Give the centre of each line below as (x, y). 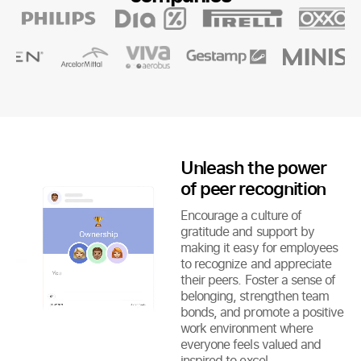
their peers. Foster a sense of (258, 279)
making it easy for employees (259, 247)
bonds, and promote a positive (262, 311)
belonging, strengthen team (255, 295)
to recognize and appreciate (256, 263)
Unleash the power (253, 167)
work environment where (247, 328)
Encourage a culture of (241, 215)
